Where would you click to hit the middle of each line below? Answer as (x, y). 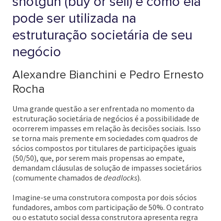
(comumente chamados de (58, 178)
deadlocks (120, 178)
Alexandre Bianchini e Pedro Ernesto (108, 75)
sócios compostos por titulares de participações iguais (104, 148)
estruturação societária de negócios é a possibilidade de (106, 118)
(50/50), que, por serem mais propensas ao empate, (98, 158)
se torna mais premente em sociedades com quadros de (105, 138)
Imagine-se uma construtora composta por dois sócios (105, 197)
